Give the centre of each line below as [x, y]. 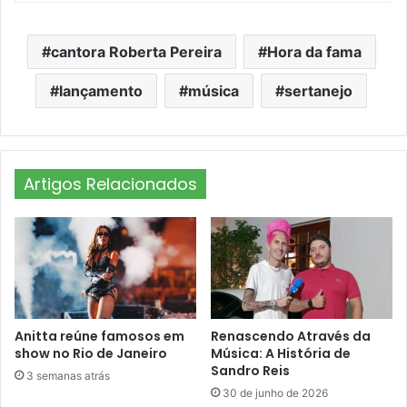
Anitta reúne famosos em [99, 337]
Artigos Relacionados [110, 184]
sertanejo [318, 90]
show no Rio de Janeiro [91, 354]
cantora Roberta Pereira [136, 51]
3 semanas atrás [68, 376]
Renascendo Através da [291, 337]
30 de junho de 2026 [275, 393]
